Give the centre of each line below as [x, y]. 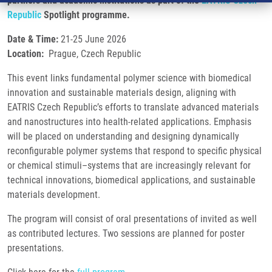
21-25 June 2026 [92, 39]
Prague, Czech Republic [93, 54]
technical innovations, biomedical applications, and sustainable [131, 180]
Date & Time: [33, 39]
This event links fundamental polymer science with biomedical [129, 78]
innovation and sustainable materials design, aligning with [122, 93]
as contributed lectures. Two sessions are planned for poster [126, 233]
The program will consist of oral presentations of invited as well [132, 219]
